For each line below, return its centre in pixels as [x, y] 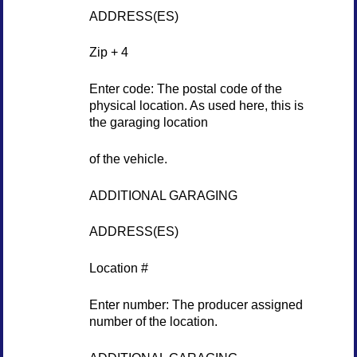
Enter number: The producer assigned [196, 304]
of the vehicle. [128, 158]
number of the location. [153, 321]
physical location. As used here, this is [196, 106]
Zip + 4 [108, 52]
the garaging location [148, 122]
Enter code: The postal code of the [185, 89]
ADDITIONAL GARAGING [163, 195]
